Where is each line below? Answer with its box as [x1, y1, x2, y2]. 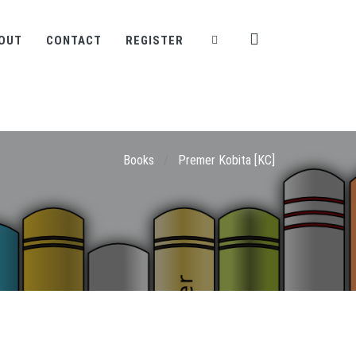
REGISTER [126, 33, 184, 48]
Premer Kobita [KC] [178, 153, 275, 168]
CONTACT [46, 33, 102, 48]
